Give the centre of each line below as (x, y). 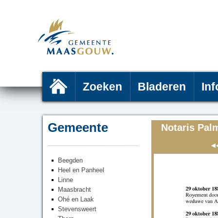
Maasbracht (74, 190)
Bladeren (162, 87)
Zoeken (102, 87)
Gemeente (78, 127)
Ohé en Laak (76, 199)
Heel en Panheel (81, 170)
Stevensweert (77, 209)
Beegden (70, 160)
